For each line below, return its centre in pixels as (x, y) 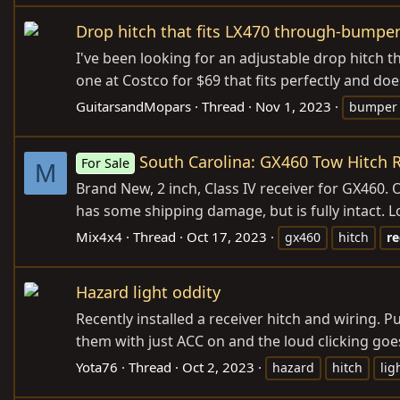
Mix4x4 (99, 237)
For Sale (106, 163)
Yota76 (97, 367)
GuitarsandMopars (133, 107)
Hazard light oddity (148, 292)
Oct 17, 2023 (227, 237)
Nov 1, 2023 (293, 107)
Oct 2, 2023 (218, 367)
